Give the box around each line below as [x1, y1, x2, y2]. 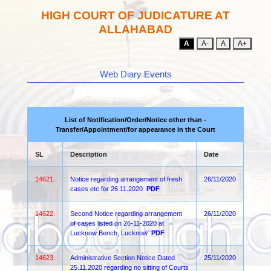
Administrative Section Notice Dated [70, 254, 175, 261]
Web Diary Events [99, 69, 172, 79]
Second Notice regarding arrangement [70, 210, 182, 217]
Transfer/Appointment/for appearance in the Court [56, 126, 215, 133]
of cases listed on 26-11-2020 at [70, 220, 164, 227]
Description [70, 151, 107, 158]
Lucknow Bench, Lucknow [70, 229, 148, 237]
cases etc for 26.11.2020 [70, 185, 143, 192]
